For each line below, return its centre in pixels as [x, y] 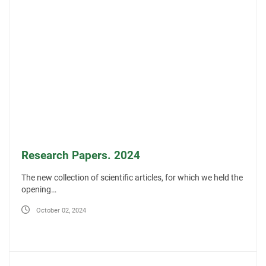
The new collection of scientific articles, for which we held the [132, 178]
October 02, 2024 [61, 210]
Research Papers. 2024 [81, 155]
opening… [39, 190]
